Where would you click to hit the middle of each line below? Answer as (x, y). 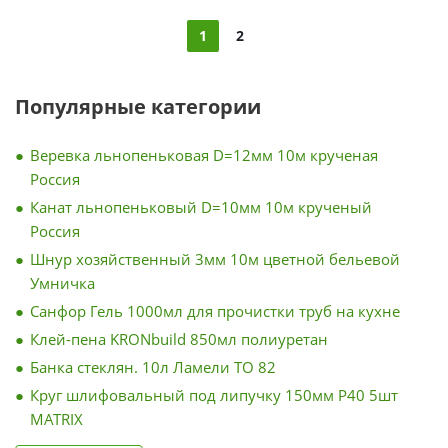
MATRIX (56, 419)
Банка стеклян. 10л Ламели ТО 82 (153, 367)
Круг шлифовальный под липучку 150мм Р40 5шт (214, 395)
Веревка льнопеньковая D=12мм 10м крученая (204, 155)
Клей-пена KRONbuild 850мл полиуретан (179, 339)
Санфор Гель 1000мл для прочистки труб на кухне (215, 311)
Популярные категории (138, 106)
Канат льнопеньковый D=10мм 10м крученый (201, 207)
